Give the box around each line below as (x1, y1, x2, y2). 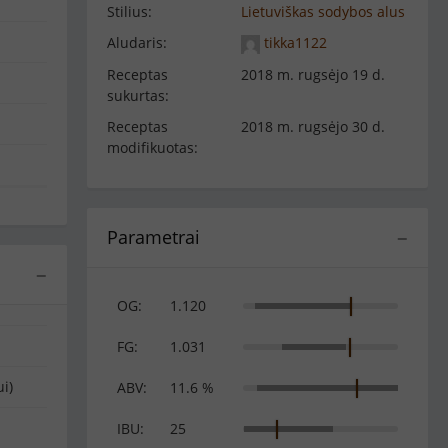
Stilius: (107, 2, 152, 21)
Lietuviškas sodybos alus (240, 2, 405, 21)
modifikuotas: (107, 137, 198, 157)
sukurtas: (107, 85, 169, 105)
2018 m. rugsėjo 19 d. (240, 64, 385, 84)
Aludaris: (107, 33, 167, 52)
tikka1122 (259, 33, 327, 52)
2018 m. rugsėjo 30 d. (240, 116, 385, 136)
